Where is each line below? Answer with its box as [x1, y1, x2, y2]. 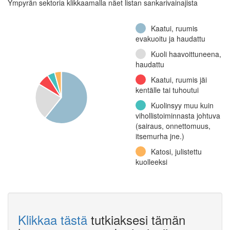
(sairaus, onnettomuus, [136, 121, 210, 131]
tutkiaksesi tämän [87, 210, 185, 228]
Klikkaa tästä [18, 210, 87, 228]
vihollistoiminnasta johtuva [136, 110, 220, 121]
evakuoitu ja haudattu [136, 33, 205, 44]
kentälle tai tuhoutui [136, 85, 199, 95]
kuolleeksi [136, 157, 167, 167]
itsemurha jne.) [136, 131, 184, 141]
